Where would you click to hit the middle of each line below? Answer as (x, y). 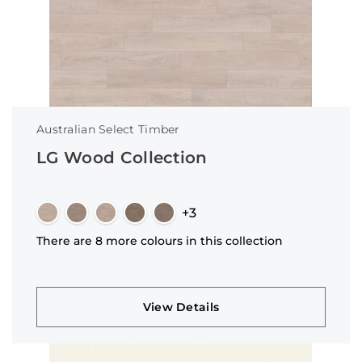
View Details (181, 307)
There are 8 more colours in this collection (160, 241)
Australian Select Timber (108, 129)
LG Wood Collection (122, 158)
